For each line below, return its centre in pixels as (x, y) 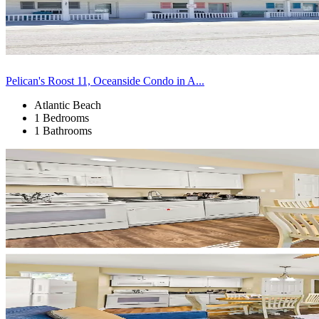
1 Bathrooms (63, 130)
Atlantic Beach (68, 105)
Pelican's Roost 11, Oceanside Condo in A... (105, 80)
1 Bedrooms (62, 117)
